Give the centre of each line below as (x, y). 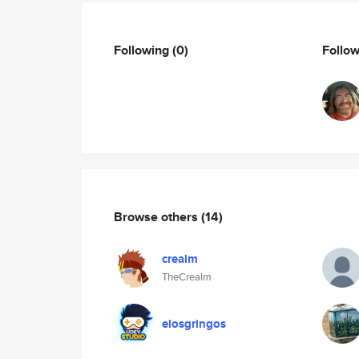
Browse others (157, 216)
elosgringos (194, 324)
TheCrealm (187, 277)
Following (143, 50)
